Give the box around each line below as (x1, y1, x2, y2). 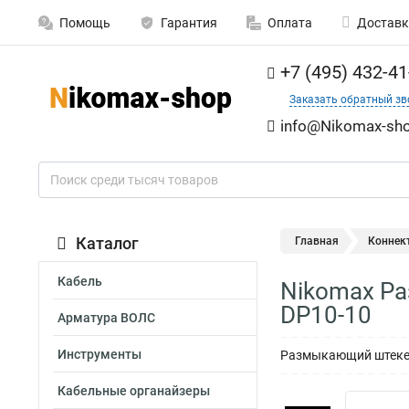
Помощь (59, 16, 110, 30)
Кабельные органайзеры (58, 383, 210, 398)
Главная (295, 235, 339, 247)
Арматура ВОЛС (58, 310, 155, 325)
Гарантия (161, 16, 217, 30)
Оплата (267, 16, 312, 30)
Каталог (76, 234, 139, 253)
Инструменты (58, 347, 142, 362)
